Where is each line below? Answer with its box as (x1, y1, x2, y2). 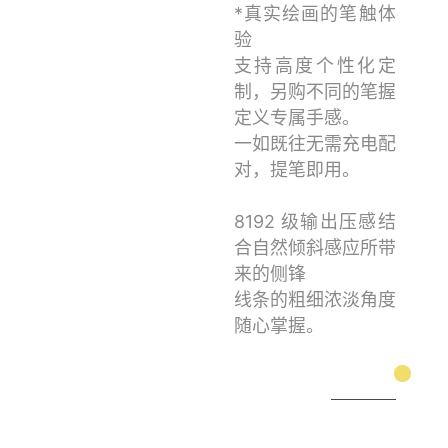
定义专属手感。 (233, 107, 360, 129)
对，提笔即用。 (233, 159, 360, 181)
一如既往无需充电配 (233, 133, 396, 155)
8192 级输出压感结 (233, 211, 396, 233)
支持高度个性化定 (233, 55, 396, 77)
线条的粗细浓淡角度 (233, 289, 396, 311)
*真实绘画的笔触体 (233, 3, 396, 25)
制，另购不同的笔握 (233, 81, 396, 103)
